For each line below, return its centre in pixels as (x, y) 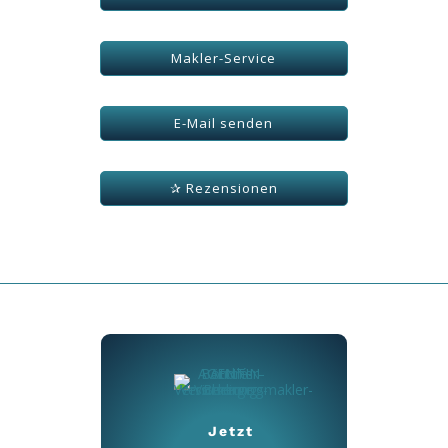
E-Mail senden (224, 123)
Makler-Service (224, 58)
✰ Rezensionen (223, 188)
